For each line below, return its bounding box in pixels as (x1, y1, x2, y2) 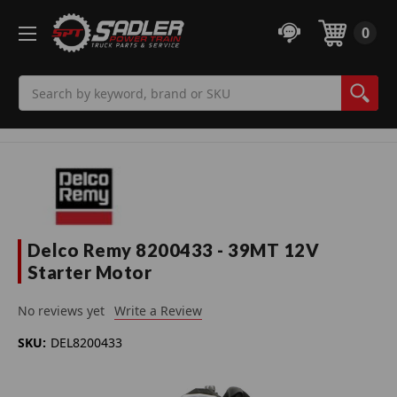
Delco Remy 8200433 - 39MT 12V (27, 239, 320, 261)
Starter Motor (27, 261, 152, 284)
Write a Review (113, 302, 202, 320)
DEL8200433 (50, 334, 122, 352)
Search (19, 76, 59, 94)
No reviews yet (18, 302, 105, 320)
